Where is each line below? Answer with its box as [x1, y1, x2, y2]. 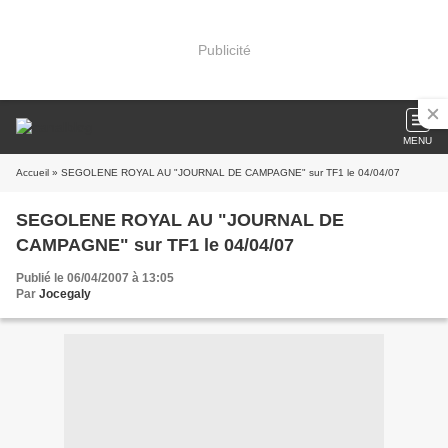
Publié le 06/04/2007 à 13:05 [16, 271, 174, 285]
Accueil [16, 167, 49, 178]
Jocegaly [39, 287, 91, 301]
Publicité [197, 41, 251, 58]
